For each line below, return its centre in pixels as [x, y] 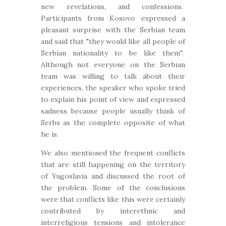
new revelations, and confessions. [113, 7]
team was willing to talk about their [113, 76]
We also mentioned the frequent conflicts [113, 153]
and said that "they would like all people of [113, 41]
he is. [49, 134]
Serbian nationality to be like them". [113, 53]
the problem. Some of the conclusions [113, 188]
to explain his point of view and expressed [113, 99]
